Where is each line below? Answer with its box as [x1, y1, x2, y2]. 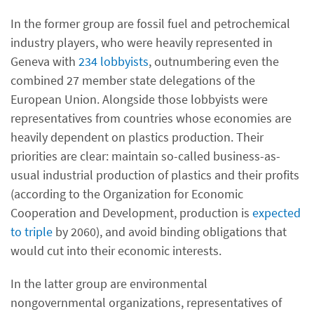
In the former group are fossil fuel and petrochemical [11, 15, 290, 32]
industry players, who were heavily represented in [11, 34, 273, 50]
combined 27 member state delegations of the [11, 72, 255, 88]
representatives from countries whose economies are [11, 110, 292, 126]
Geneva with [11, 53, 78, 69]
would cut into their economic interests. [11, 243, 221, 259]
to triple [11, 224, 53, 240]
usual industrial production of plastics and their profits [11, 167, 299, 183]
